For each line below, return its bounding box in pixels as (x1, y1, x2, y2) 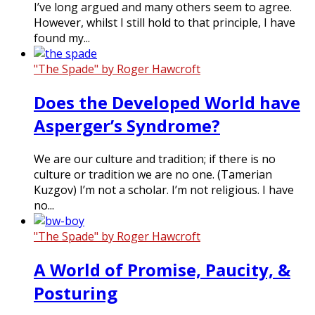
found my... (34, 30, 90, 46)
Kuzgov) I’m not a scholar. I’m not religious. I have (34, 181, 294, 198)
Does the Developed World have (34, 91, 300, 115)
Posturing (34, 281, 117, 304)
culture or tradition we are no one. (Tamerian (34, 166, 272, 182)
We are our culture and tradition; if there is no (34, 150, 276, 167)
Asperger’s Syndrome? (34, 114, 220, 138)
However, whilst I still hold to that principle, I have (34, 15, 295, 31)
